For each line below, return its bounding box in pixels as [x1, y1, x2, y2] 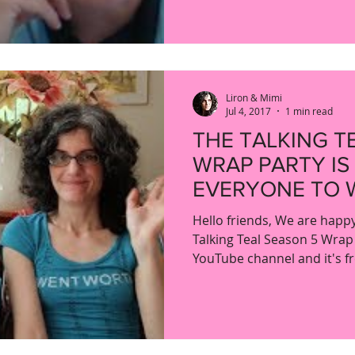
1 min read [285, 105, 333, 117]
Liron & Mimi [226, 90, 282, 104]
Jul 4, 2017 [226, 105, 271, 117]
